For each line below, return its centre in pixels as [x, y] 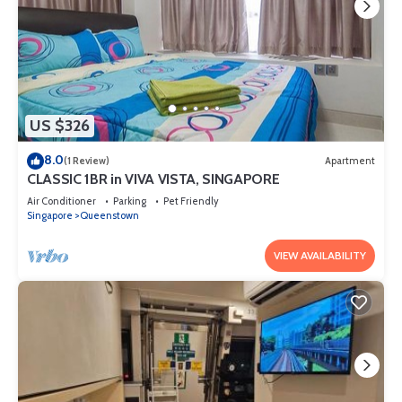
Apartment [350, 161]
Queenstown [109, 215]
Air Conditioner [61, 201]
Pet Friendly [191, 201]
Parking [130, 201]
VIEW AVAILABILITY [320, 255]
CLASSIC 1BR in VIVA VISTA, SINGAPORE [153, 179]
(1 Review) [87, 161]
